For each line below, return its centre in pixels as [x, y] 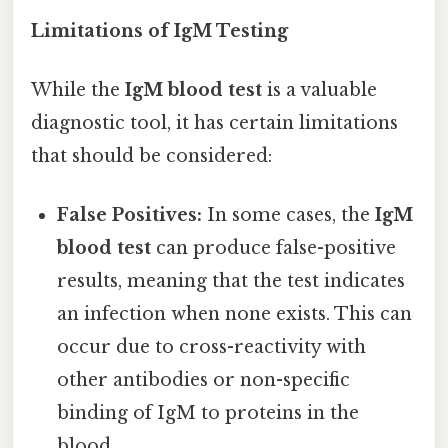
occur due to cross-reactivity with [212, 347]
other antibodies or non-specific [204, 380]
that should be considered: [151, 156]
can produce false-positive [274, 248]
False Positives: [130, 215]
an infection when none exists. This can [235, 314]
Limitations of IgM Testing [159, 30]
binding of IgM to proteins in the [208, 413]
